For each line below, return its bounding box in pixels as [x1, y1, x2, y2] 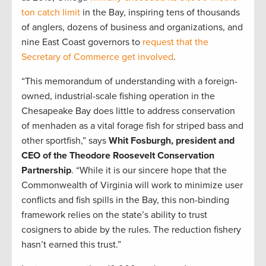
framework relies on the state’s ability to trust [21, 209, 207, 221]
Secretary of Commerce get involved [21, 51, 173, 64]
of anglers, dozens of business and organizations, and [21, 21, 243, 34]
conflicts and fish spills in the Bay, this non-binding [21, 194, 229, 207]
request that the [142, 36, 208, 49]
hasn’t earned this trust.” [21, 239, 121, 251]
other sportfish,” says [21, 135, 109, 147]
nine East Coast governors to [21, 36, 142, 49]
